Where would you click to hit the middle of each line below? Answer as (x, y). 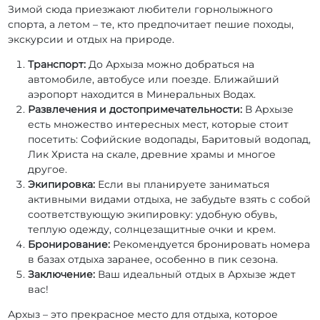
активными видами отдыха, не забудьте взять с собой (170, 200)
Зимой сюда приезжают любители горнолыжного (141, 10)
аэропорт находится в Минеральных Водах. (142, 95)
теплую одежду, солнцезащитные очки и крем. (152, 230)
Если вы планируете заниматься (182, 185)
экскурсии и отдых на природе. (91, 40)
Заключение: (62, 275)
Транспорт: (57, 65)
